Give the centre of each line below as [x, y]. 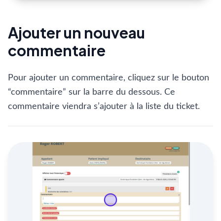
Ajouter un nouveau [76, 33]
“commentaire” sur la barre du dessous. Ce [92, 92]
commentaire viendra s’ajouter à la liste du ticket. [104, 107]
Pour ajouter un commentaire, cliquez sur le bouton [109, 78]
